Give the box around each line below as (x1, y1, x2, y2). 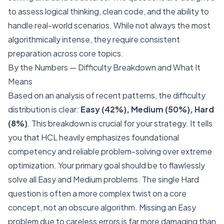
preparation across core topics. (8, 48, 123, 58)
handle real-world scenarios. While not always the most (8, 20, 210, 30)
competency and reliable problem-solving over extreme (8, 146, 212, 156)
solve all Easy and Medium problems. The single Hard (8, 174, 199, 184)
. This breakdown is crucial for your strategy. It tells (27, 118, 212, 128)
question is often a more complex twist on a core (8, 188, 186, 198)
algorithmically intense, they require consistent (8, 34, 180, 44)
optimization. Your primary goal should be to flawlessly (8, 160, 205, 170)
